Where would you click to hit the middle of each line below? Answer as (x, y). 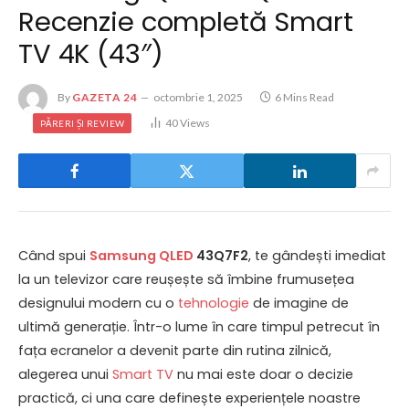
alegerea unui (65, 374)
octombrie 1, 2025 (199, 98)
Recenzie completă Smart (186, 22)
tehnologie (214, 303)
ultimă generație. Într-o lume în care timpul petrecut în (199, 327)
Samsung (123, 256)
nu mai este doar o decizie (263, 374)
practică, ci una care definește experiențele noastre (189, 398)
